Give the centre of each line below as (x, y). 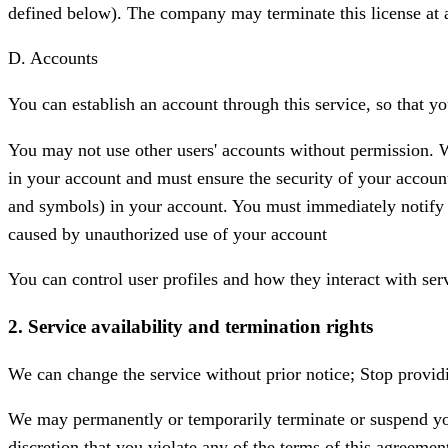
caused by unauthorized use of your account (167, 233)
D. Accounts (53, 58)
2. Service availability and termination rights (190, 326)
